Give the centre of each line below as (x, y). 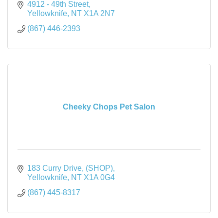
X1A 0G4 (99, 177)
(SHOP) (99, 168)
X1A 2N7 (99, 13)
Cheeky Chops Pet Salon (109, 107)
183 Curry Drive (54, 168)
